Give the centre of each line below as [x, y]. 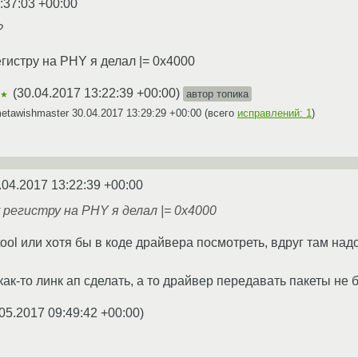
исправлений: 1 [274, 113]
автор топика [217, 93]
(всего [219, 113]
